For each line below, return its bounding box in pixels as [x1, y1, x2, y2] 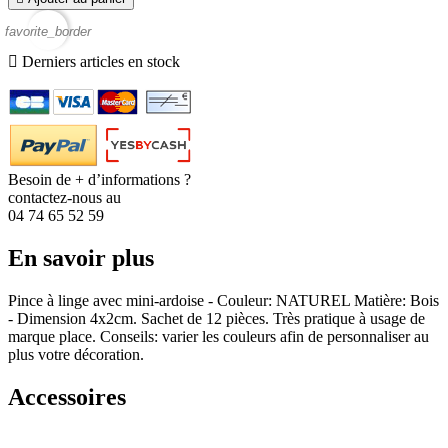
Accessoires [8, 384, 126, 411]
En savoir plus [8, 245, 154, 272]
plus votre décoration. [8, 346, 144, 364]
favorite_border [5, 23, 91, 39]
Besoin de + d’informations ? [8, 171, 191, 189]
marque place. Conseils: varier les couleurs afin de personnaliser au [8, 328, 429, 346]
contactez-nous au [8, 189, 121, 207]
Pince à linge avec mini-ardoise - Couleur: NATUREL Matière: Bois [8, 292, 439, 310]
